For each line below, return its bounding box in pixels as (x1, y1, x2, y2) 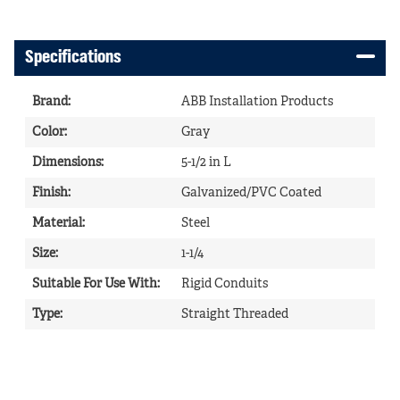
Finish (32, 187, 68, 199)
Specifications (25, 48, 121, 67)
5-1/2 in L (181, 156, 231, 169)
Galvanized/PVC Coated (181, 187, 321, 199)
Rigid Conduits (181, 278, 268, 290)
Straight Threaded (181, 308, 288, 321)
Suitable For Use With (32, 278, 157, 290)
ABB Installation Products (181, 96, 333, 108)
